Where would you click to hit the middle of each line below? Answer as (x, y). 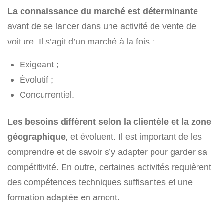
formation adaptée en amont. (64, 197)
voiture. (22, 42)
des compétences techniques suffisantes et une (100, 182)
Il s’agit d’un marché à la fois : (95, 42)
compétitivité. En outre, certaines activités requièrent (109, 167)
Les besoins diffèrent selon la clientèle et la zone (109, 122)
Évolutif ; (36, 80)
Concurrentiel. (47, 95)
